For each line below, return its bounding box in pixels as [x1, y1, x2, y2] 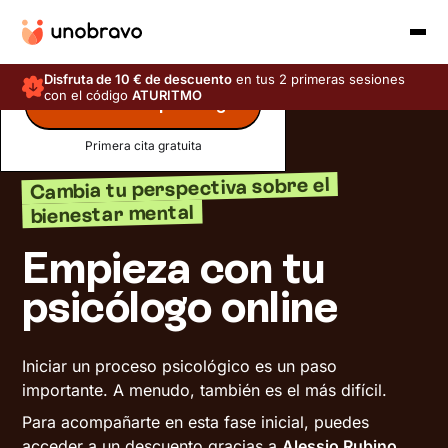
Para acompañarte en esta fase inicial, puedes [22, 412, 370, 432]
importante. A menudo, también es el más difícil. [22, 380, 388, 400]
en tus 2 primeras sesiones [232, 71, 406, 87]
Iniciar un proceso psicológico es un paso [22, 356, 338, 376]
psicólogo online [22, 280, 339, 333]
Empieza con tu [22, 241, 325, 294]
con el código [44, 87, 133, 103]
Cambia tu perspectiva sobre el [29, 172, 331, 205]
